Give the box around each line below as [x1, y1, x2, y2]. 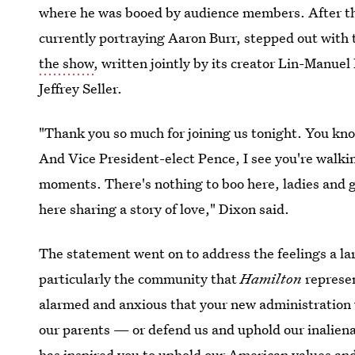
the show [39, 54, 94, 72]
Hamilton [240, 269, 303, 288]
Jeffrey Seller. [39, 79, 123, 97]
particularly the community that [39, 269, 241, 288]
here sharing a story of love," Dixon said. [39, 200, 290, 218]
